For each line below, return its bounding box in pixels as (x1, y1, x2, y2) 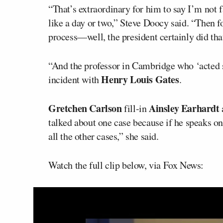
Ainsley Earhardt (149, 101, 220, 115)
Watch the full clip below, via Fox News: (48, 158, 204, 172)
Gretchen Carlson (48, 101, 122, 115)
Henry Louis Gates (101, 72, 179, 87)
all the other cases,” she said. (48, 129, 159, 143)
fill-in (121, 102, 149, 115)
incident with (48, 73, 102, 86)
